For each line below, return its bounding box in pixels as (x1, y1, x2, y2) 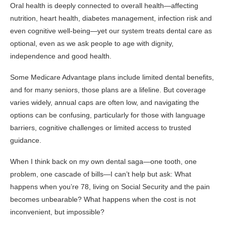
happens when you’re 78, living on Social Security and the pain (10, 182, 210, 191)
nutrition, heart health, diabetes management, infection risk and (10, 14, 212, 22)
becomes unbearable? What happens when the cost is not (10, 195, 196, 203)
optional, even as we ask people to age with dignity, (10, 39, 174, 47)
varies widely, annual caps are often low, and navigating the (10, 98, 199, 106)
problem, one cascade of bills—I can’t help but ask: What (10, 169, 191, 178)
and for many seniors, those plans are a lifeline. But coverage (10, 85, 206, 94)
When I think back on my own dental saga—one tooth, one (10, 157, 197, 165)
